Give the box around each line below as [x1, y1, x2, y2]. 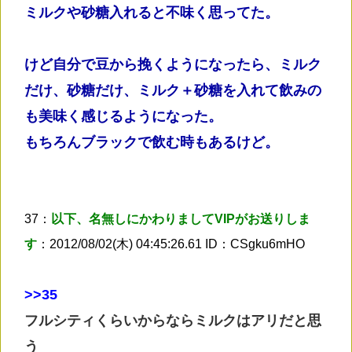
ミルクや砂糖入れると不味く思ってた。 [24, 4, 279, 20]
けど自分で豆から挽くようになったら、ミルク [24, 56, 321, 72]
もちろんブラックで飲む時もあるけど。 [24, 134, 279, 150]
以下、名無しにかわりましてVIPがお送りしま [51, 211, 310, 225]
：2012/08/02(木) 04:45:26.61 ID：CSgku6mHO [37, 236, 305, 251]
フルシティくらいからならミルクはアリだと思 [24, 312, 321, 328]
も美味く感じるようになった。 [24, 108, 222, 124]
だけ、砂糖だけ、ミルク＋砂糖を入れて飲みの [24, 82, 321, 98]
